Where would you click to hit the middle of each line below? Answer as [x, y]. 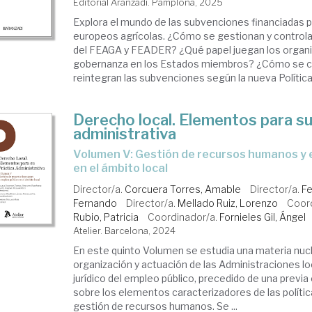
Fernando [95, 203]
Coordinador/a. [184, 217]
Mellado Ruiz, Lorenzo [228, 203]
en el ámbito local [121, 168]
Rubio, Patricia [106, 217]
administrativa [125, 134]
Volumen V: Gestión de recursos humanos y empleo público [77, 154]
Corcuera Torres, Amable [183, 189]
